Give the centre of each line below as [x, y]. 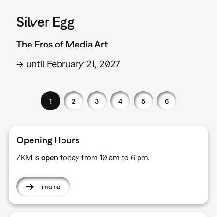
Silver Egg [45, 22]
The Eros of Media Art [62, 44]
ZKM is [29, 158]
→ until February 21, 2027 [68, 64]
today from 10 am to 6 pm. [103, 158]
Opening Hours [48, 140]
